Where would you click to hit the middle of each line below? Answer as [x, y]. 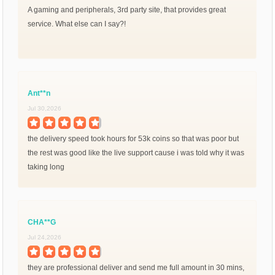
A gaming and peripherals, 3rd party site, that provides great [127, 10]
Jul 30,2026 [45, 108]
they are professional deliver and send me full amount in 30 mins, [136, 267]
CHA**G [42, 222]
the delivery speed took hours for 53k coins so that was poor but [134, 138]
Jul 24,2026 [45, 237]
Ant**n [39, 93]
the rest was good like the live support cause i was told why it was [136, 153]
